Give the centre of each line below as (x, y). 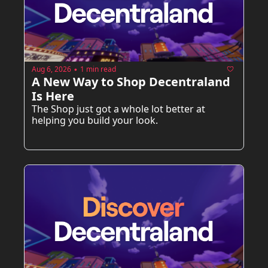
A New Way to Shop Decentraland (131, 82)
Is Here (53, 96)
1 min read (98, 69)
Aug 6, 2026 (51, 69)
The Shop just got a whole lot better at (118, 109)
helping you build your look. (95, 121)
